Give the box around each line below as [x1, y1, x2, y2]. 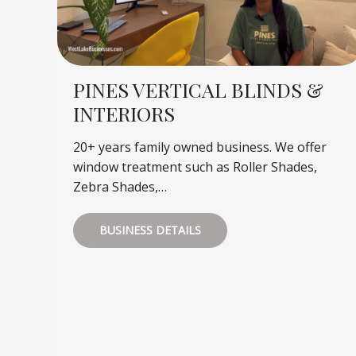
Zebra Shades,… [73, 178, 167, 196]
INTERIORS [73, 100, 175, 127]
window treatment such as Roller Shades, [73, 158, 317, 176]
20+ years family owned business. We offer [73, 138, 327, 157]
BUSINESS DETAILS [99, 222, 201, 238]
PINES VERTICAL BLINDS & [73, 76, 323, 103]
